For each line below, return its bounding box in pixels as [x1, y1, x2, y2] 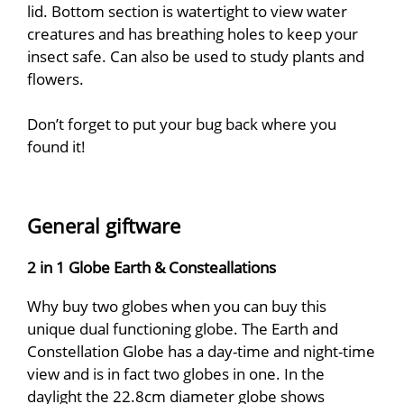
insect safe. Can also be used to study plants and [27, 45, 364, 68]
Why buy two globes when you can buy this [27, 294, 326, 317]
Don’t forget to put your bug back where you [27, 113, 336, 135]
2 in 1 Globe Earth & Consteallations [27, 256, 276, 279]
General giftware [27, 212, 180, 239]
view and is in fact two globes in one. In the [27, 362, 325, 384]
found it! [27, 135, 86, 158]
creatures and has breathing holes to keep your [27, 23, 358, 45]
